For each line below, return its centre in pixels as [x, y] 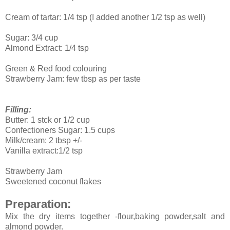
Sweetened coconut [42, 181]
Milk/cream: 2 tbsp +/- [44, 140]
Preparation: [38, 204]
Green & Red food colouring [56, 68]
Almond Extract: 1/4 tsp [47, 48]
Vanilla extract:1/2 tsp [44, 150]
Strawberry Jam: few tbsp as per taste [73, 79]
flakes [90, 181]
